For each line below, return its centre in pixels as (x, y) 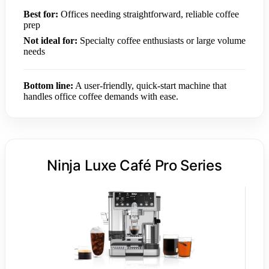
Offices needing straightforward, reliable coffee (149, 14)
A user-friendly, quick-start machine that (150, 85)
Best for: (41, 14)
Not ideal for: (50, 40)
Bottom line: (48, 85)
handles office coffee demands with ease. (101, 96)
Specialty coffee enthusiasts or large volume (162, 40)
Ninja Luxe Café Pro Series (134, 165)
